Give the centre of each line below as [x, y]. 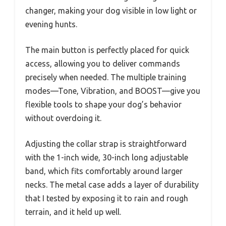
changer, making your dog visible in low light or [111, 10]
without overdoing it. [63, 118]
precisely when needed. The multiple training [106, 77]
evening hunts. [51, 24]
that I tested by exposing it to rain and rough [107, 198]
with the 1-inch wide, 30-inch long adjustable [107, 157]
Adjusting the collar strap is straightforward [106, 144]
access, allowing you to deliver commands [103, 63]
